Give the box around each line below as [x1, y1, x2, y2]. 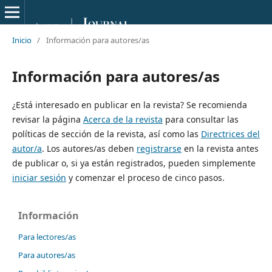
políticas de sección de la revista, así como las [12, 127, 201, 140]
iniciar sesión [12, 171, 66, 183]
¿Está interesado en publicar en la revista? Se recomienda [12, 98, 247, 110]
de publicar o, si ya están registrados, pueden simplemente [12, 157, 256, 169]
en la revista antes [181, 142, 259, 154]
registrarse [136, 142, 182, 154]
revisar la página [12, 113, 83, 125]
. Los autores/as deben [41, 142, 137, 154]
